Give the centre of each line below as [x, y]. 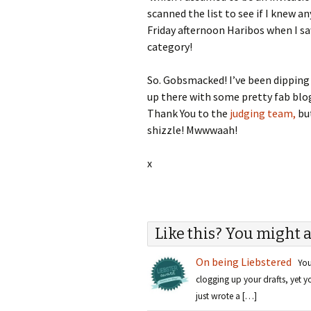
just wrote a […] [226, 296]
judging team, [263, 113]
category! [170, 47]
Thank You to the [188, 113]
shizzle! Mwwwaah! [192, 130]
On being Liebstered [244, 262]
